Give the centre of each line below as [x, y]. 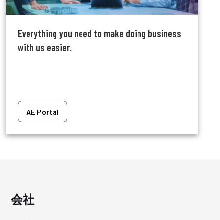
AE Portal [42, 111]
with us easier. [44, 47]
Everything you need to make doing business [99, 34]
